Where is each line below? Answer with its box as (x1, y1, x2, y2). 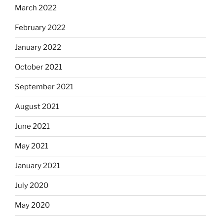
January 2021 (15, 161, 60, 171)
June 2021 (15, 122, 50, 131)
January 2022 (15, 43, 61, 52)
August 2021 (15, 102, 59, 111)
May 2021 (15, 142, 48, 151)
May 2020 (15, 201, 50, 210)
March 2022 (15, 3, 57, 13)
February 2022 (15, 23, 66, 33)
